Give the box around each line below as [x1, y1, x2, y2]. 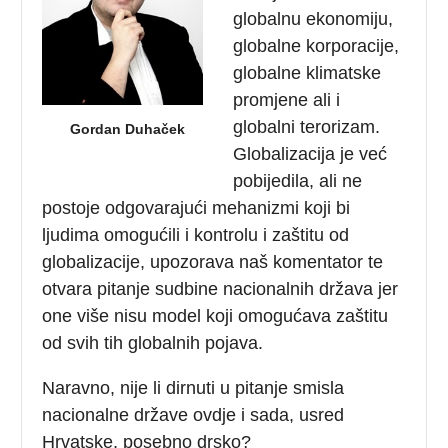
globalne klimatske [233, 62, 382, 83]
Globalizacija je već [233, 143, 388, 164]
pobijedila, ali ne [233, 170, 363, 191]
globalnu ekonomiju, [233, 8, 394, 29]
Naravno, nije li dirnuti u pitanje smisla [42, 377, 345, 398]
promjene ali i [233, 89, 341, 110]
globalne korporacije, [233, 35, 400, 56]
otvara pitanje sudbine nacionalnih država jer [42, 278, 399, 299]
